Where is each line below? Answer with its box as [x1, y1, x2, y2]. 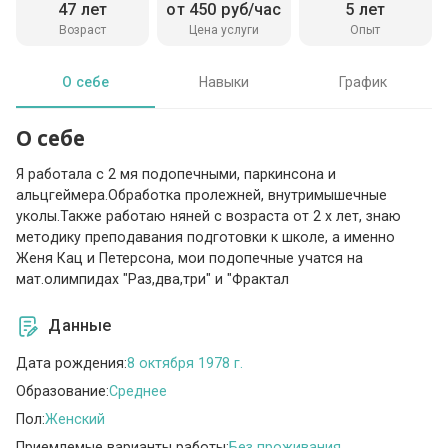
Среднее [109, 382, 168, 399]
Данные [48, 316, 112, 336]
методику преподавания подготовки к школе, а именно [16, 229, 396, 246]
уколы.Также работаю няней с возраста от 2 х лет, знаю [16, 208, 402, 225]
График [338, 73, 387, 90]
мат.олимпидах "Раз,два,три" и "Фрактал [16, 271, 290, 288]
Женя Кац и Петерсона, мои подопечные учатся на [16, 250, 364, 267]
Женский [45, 410, 106, 427]
